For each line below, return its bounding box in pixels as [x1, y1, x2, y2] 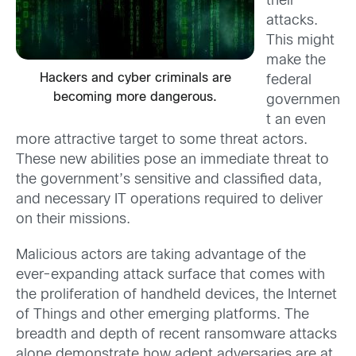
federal [266, 73, 311, 87]
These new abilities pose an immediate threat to [16, 153, 329, 167]
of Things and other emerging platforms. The [16, 308, 309, 322]
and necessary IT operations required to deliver [16, 192, 323, 207]
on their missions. [16, 212, 130, 226]
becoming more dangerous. [53, 91, 217, 104]
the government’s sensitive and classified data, [16, 172, 322, 187]
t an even [266, 113, 326, 127]
